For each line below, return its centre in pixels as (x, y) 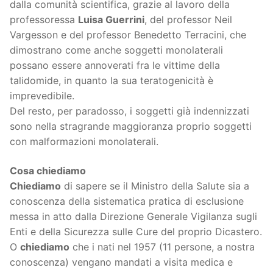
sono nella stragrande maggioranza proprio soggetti (131, 126)
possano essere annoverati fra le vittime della (115, 66)
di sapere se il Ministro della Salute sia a (155, 186)
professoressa (44, 20)
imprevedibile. (42, 96)
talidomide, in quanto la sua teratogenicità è (112, 81)
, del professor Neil (188, 20)
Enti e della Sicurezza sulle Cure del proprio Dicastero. (136, 232)
